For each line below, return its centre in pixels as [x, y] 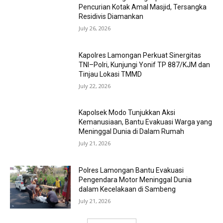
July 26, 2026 [95, 28]
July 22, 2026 [95, 86]
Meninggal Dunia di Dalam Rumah [132, 132]
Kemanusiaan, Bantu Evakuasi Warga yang [146, 122]
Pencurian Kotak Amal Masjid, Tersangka [143, 7]
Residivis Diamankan [111, 16]
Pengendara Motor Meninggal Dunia [135, 179]
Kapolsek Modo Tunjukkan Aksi [127, 113]
